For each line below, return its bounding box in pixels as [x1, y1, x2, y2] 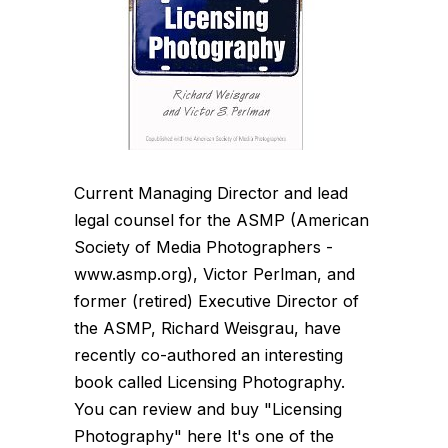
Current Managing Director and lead [74, 182, 348, 203]
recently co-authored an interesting [74, 344, 343, 365]
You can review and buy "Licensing [74, 398, 342, 419]
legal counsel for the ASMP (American [74, 209, 369, 230]
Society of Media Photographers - [74, 236, 333, 257]
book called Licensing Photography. [74, 371, 345, 392]
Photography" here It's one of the [74, 425, 334, 446]
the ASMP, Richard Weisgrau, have [74, 317, 341, 338]
